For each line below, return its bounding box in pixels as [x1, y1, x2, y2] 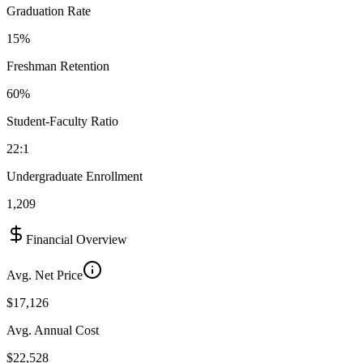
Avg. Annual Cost [6, 322, 99, 337]
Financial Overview [26, 232, 127, 246]
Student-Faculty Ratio [6, 113, 118, 128]
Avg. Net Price [6, 267, 83, 282]
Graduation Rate [6, 3, 91, 18]
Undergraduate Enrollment [6, 169, 143, 183]
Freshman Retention [6, 58, 109, 73]
